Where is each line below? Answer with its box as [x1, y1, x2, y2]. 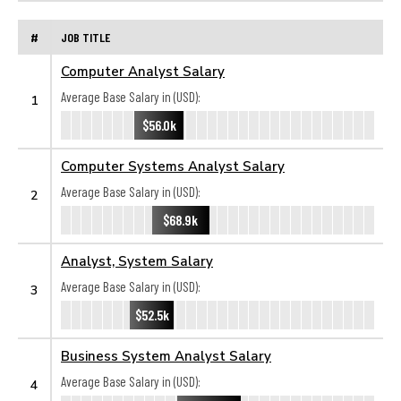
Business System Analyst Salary [61, 347, 271, 363]
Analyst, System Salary [61, 252, 213, 269]
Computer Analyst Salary [61, 63, 225, 79]
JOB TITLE [61, 29, 110, 45]
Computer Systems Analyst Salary [61, 158, 285, 174]
